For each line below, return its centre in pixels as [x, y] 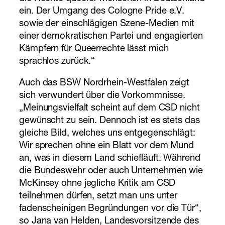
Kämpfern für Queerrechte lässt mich [94, 49]
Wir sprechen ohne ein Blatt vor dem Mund [106, 146]
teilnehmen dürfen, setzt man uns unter [98, 197]
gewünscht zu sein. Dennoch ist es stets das [109, 121]
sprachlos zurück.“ [57, 62]
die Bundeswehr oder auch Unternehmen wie [111, 172]
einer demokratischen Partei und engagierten [111, 36]
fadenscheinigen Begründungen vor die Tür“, [110, 209]
